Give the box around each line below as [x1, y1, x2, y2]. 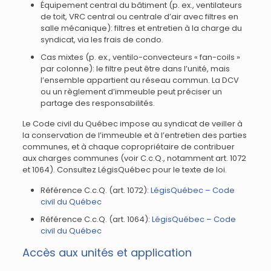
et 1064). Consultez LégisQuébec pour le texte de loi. [22, 164, 227, 175]
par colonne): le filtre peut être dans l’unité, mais [40, 63, 230, 74]
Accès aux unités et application [22, 245, 192, 260]
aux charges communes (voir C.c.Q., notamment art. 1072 [22, 152, 246, 164]
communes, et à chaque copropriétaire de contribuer [22, 141, 235, 152]
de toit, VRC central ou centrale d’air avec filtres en [40, 11, 238, 22]
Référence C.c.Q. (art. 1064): [40, 214, 152, 225]
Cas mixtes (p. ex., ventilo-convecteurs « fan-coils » [40, 51, 240, 63]
